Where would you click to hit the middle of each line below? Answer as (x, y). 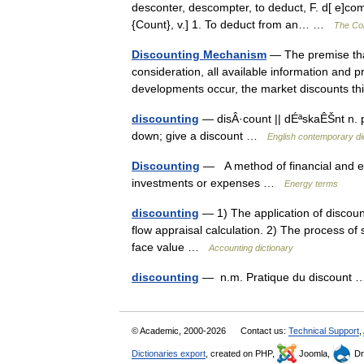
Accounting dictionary (251, 248)
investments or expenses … (208, 183)
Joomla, (314, 353)
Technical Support (324, 331)
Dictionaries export (169, 353)
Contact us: (264, 331)
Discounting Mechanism (199, 54)
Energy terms (311, 184)
